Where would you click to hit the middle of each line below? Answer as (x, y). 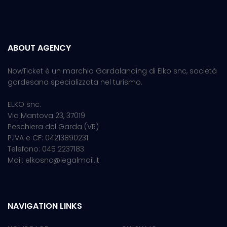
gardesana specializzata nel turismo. (75, 82)
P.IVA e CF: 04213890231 (48, 138)
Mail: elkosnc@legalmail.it (53, 160)
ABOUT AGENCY (39, 48)
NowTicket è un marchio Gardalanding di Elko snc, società (112, 71)
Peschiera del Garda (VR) (53, 127)
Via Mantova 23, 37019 (46, 116)
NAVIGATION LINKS (45, 206)
